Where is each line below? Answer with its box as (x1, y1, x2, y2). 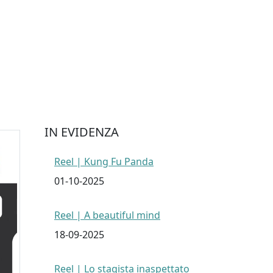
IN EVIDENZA (44, 124, 119, 141)
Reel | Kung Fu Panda (54, 155, 154, 169)
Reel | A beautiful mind (54, 208, 160, 222)
